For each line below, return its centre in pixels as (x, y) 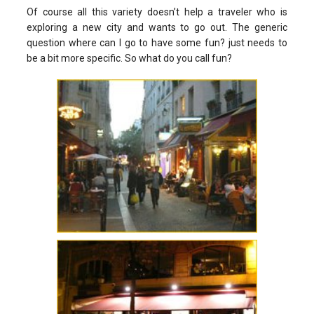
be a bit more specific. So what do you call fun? (129, 59)
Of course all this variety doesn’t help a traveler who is (157, 12)
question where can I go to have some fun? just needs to (157, 43)
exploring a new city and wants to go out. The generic (157, 28)
